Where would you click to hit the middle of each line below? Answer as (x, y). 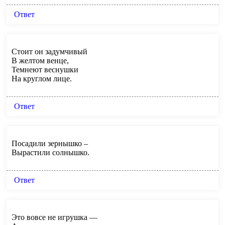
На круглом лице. (42, 78)
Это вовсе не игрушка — (54, 217)
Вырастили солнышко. (50, 152)
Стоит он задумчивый (49, 51)
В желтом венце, (40, 60)
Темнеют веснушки (45, 69)
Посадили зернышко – (50, 143)
